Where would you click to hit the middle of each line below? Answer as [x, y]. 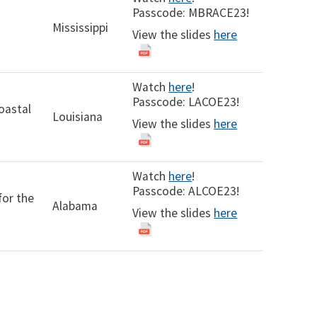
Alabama [75, 206]
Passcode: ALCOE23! [186, 191]
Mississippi [81, 28]
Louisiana [78, 117]
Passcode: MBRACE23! [191, 13]
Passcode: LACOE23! [186, 102]
